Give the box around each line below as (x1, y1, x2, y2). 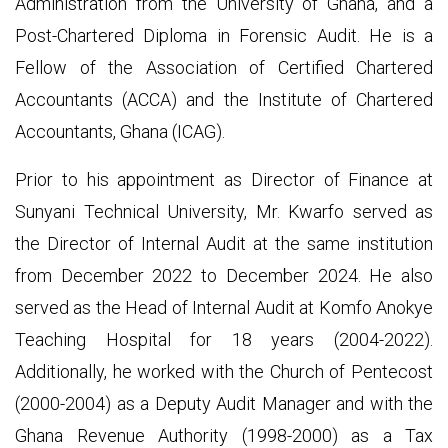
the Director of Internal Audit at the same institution (15, 232, 433, 254)
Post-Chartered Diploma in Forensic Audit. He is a (15, 24, 433, 46)
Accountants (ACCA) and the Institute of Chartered (15, 88, 433, 110)
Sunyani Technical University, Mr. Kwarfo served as (15, 200, 433, 222)
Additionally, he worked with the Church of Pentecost (15, 360, 433, 382)
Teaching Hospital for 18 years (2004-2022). (15, 328, 433, 350)
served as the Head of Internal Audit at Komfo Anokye (15, 296, 433, 318)
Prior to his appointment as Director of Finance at (15, 168, 433, 190)
